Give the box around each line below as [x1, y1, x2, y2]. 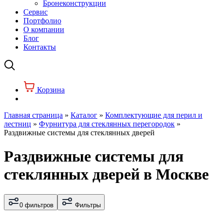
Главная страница [4, 111, 63, 119]
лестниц [4, 120, 31, 128]
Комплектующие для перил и [105, 111, 202, 119]
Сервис [23, 8, 48, 16]
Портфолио [23, 17, 61, 25]
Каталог [71, 111, 97, 119]
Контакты [23, 43, 56, 51]
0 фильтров [19, 201, 54, 209]
